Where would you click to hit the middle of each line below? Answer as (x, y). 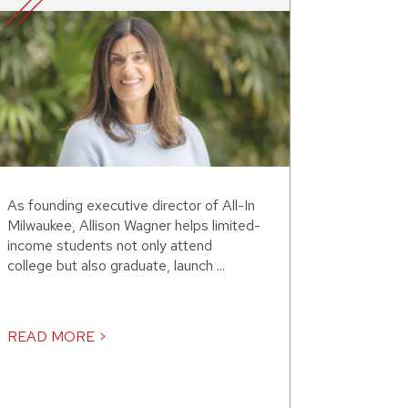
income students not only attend (110, 246)
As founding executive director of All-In (131, 206)
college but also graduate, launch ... (116, 266)
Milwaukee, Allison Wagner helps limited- (134, 226)
